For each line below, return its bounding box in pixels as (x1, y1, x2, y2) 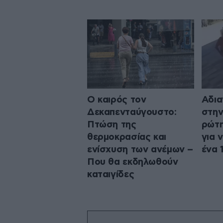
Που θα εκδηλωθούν (87, 157, 178, 167)
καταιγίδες (87, 169, 134, 179)
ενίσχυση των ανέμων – (87, 144, 194, 154)
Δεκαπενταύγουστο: (87, 107, 177, 117)
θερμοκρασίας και (87, 132, 166, 142)
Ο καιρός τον (87, 95, 146, 105)
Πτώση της (87, 119, 136, 129)
